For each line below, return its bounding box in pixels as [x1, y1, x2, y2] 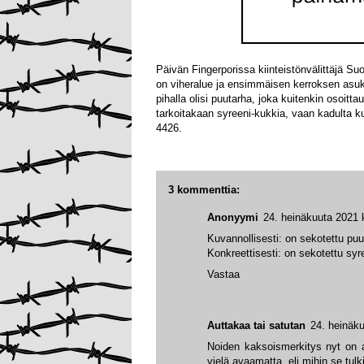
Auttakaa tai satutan [207, 319, 305, 332]
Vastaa [207, 268, 240, 281]
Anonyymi [207, 211, 258, 224]
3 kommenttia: [168, 184, 240, 196]
